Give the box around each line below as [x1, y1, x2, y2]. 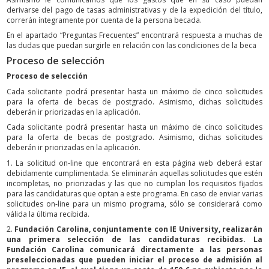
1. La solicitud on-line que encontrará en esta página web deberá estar [7, 157, 262, 168]
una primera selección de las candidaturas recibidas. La [7, 234, 262, 245]
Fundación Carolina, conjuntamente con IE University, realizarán [14, 224, 263, 235]
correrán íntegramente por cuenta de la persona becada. [7, 14, 202, 25]
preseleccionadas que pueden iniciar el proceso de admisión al [7, 255, 262, 265]
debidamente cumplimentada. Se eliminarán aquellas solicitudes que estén [7, 168, 262, 178]
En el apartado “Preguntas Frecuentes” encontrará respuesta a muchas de [7, 30, 262, 41]
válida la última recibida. [7, 208, 89, 219]
